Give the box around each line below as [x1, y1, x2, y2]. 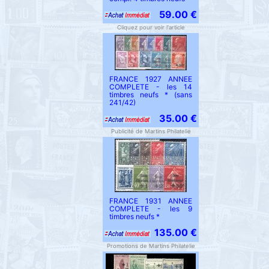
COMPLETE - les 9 [109, 204, 192, 214]
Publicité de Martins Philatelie [110, 128, 191, 135]
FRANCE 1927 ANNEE [109, 74, 192, 83]
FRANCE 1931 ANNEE [109, 196, 192, 206]
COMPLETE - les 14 [109, 82, 192, 91]
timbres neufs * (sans [109, 89, 192, 99]
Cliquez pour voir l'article [116, 23, 185, 31]
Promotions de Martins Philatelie [106, 242, 195, 249]
